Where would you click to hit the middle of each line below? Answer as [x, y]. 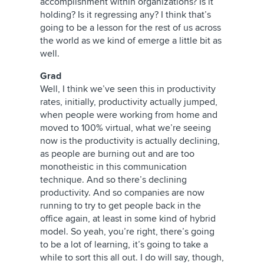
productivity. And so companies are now [122, 193]
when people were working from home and [129, 115]
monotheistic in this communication [113, 167]
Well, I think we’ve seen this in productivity [128, 89]
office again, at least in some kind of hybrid [128, 219]
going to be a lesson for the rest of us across [131, 28]
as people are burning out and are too [117, 154]
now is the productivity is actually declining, [130, 141]
